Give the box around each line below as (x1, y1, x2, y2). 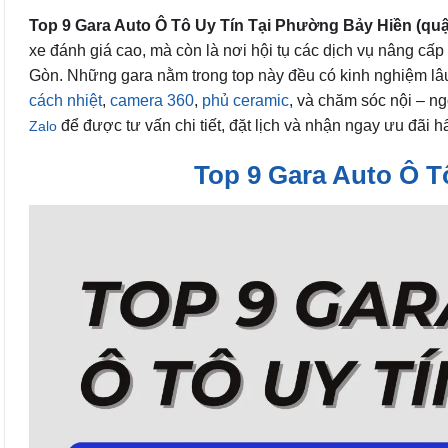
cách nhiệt (29, 92, 102, 109)
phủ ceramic (202, 92, 289, 109)
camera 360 (110, 92, 194, 109)
